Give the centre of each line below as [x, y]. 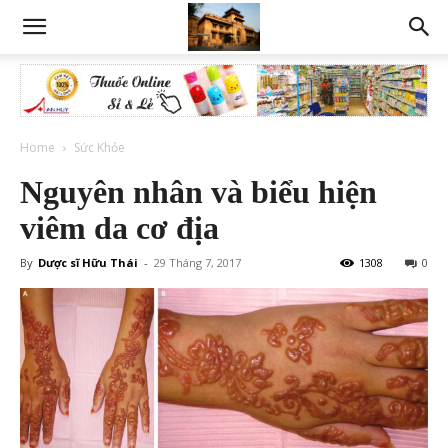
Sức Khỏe [99, 147]
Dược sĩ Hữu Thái [88, 262]
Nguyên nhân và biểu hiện [198, 192]
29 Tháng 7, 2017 [197, 262]
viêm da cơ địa [119, 228]
